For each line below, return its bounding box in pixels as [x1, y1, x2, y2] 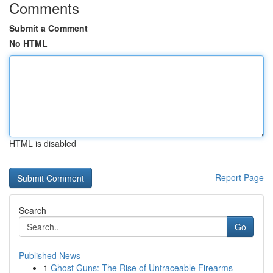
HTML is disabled [9, 137, 76, 149]
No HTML [9, 37, 48, 49]
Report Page [215, 171, 264, 183]
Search [19, 204, 46, 216]
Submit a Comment [9, 22, 88, 34]
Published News [19, 249, 80, 261]
